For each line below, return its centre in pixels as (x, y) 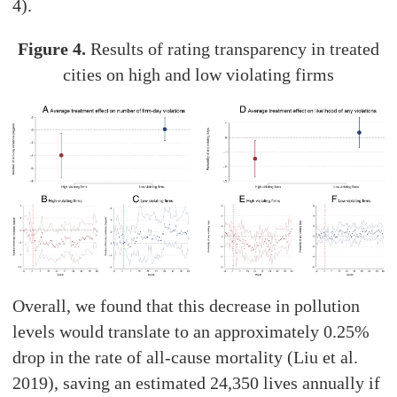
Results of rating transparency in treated (232, 48)
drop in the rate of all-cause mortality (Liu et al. (186, 358)
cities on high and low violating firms (198, 74)
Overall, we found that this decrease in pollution (187, 306)
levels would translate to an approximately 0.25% (191, 332)
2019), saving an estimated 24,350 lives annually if (197, 383)
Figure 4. (51, 48)
